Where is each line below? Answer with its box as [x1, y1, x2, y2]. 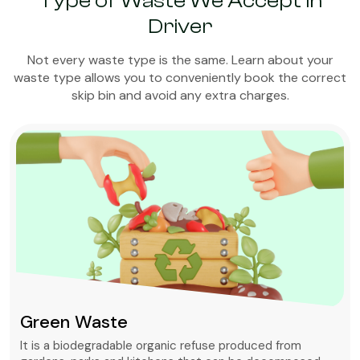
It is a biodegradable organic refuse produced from [20, 337, 301, 354]
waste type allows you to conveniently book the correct [14, 69, 346, 87]
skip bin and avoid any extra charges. [71, 87, 289, 104]
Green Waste [20, 310, 128, 334]
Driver [148, 14, 212, 39]
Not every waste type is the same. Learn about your [27, 51, 333, 69]
